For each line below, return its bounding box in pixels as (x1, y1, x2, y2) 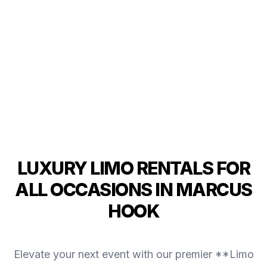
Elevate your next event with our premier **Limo (13, 248, 254, 260)
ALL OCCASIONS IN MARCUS (15, 179, 252, 200)
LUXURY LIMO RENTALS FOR (17, 157, 250, 179)
